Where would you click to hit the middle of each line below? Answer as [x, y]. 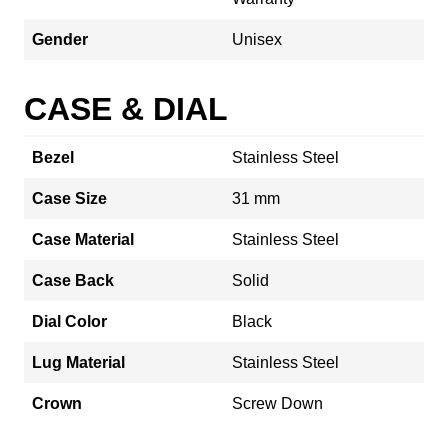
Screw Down [277, 403]
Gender [60, 39]
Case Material [83, 239]
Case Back [73, 280]
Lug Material [78, 362]
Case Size [69, 198]
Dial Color [69, 321]
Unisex [257, 39]
